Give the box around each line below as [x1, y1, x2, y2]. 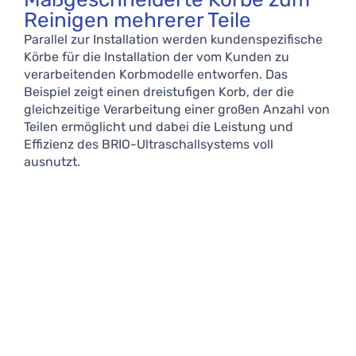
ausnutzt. [24, 153, 80, 169]
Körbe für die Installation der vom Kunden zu [24, 48, 289, 64]
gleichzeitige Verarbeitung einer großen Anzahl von [24, 101, 330, 117]
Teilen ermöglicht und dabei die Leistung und [24, 118, 293, 134]
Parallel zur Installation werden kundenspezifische [24, 31, 323, 47]
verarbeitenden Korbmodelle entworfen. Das [24, 66, 288, 82]
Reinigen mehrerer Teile [24, 7, 251, 33]
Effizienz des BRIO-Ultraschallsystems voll [24, 136, 273, 152]
